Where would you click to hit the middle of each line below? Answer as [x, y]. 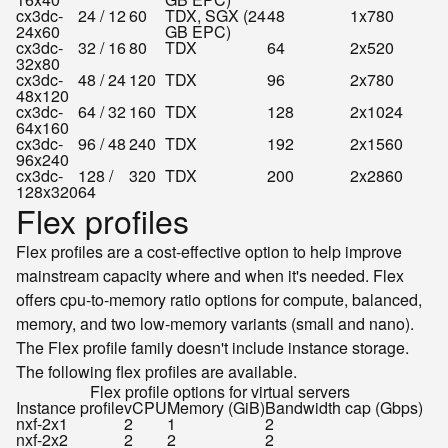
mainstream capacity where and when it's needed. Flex [210, 275]
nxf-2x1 [42, 423]
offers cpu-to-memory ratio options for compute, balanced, [219, 299]
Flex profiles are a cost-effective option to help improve [209, 251]
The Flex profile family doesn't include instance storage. [212, 347]
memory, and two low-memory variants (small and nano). [215, 323]
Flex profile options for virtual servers [219, 391]
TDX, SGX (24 [215, 15]
